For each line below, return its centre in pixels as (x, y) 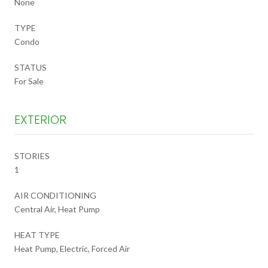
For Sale (29, 81)
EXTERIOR (40, 119)
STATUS (31, 67)
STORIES (32, 156)
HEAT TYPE (37, 234)
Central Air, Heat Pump (57, 209)
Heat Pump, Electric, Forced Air (72, 248)
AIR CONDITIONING (55, 195)
